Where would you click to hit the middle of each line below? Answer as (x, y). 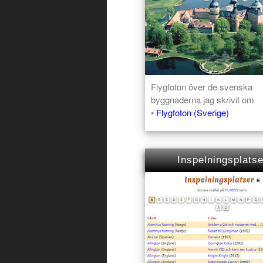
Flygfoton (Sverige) (193, 112)
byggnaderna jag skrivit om (203, 99)
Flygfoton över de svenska (202, 86)
